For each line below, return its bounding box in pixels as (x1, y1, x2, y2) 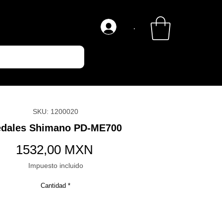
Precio (92, 142, 129, 157)
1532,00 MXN (15, 142, 93, 157)
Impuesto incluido (28, 162, 83, 169)
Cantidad (41, 182, 66, 189)
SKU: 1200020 (33, 108, 78, 115)
